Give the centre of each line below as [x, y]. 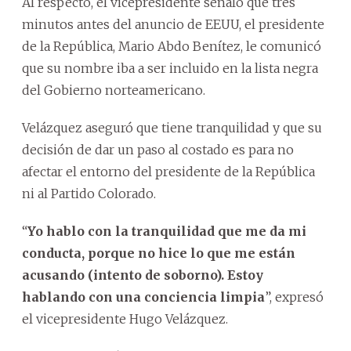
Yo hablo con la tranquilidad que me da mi [167, 231]
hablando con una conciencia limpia [143, 297]
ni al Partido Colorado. [89, 193]
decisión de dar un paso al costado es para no [158, 149]
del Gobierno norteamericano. [114, 90]
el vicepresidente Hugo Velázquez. [125, 318]
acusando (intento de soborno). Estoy [143, 275]
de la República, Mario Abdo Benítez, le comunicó [172, 46]
